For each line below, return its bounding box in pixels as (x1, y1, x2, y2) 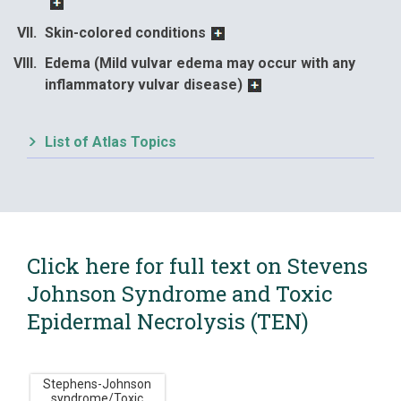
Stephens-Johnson (43, 376, 152, 391)
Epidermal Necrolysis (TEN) (27, 307, 309, 336)
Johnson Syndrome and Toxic (27, 279, 332, 308)
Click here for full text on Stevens (27, 252, 368, 280)
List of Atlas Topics (45, 133, 176, 150)
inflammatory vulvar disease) (45, 76, 243, 93)
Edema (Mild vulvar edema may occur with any (45, 55, 355, 72)
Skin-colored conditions (45, 24, 206, 41)
